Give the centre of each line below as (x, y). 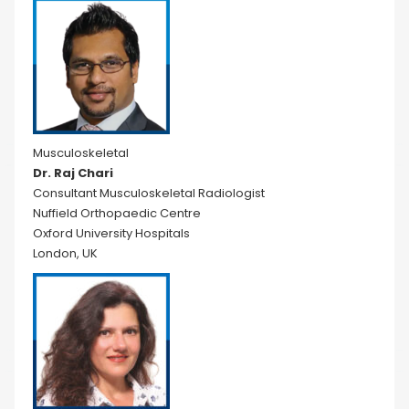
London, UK (65, 253)
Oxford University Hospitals (111, 233)
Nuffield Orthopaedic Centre (117, 213)
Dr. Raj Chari (73, 173)
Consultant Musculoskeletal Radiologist (149, 193)
